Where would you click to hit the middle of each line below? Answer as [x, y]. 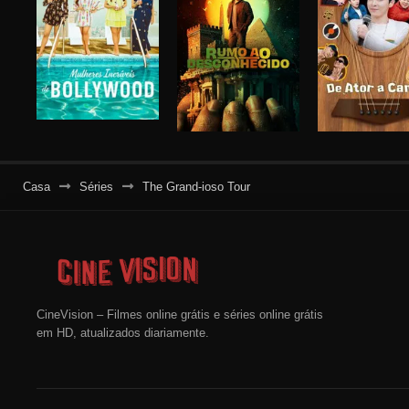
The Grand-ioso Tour [196, 187]
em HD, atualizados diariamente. [123, 333]
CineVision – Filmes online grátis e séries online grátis [180, 315]
